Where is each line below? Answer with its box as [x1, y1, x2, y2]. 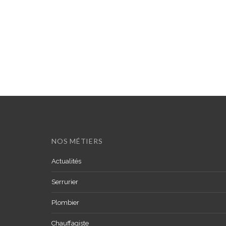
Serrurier [51, 178, 78, 186]
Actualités [51, 157, 81, 165]
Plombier [51, 198, 79, 206]
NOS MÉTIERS [51, 136, 103, 145]
